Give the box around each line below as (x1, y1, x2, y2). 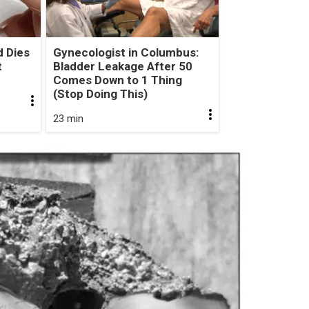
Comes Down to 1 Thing (52, 72, 182, 87)
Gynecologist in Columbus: (52, 45, 199, 59)
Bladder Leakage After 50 (52, 59, 192, 73)
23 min (52, 112, 83, 125)
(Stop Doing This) (52, 86, 148, 101)
